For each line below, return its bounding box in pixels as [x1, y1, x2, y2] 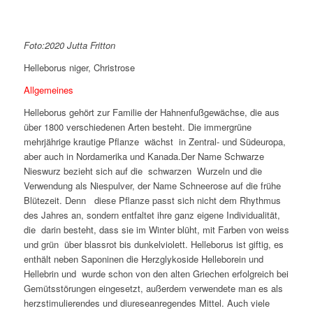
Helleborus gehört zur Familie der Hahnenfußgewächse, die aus [23, 105, 279, 119]
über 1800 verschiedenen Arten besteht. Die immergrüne [23, 120, 252, 134]
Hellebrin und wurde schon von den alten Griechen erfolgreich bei [23, 267, 289, 281]
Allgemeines [23, 83, 73, 97]
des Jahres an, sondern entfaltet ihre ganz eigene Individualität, [23, 208, 280, 222]
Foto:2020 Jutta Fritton [23, 38, 115, 52]
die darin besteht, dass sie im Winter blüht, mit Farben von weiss [23, 223, 289, 237]
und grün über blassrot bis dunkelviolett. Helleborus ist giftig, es [23, 238, 284, 252]
